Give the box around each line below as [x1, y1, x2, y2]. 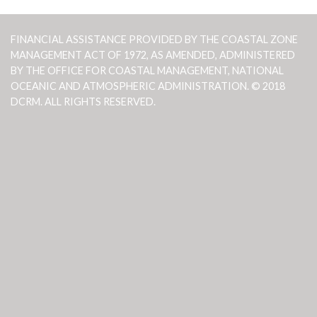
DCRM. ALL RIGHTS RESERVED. [11, 95, 156, 108]
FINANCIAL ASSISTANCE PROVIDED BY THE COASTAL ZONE [11, 33, 298, 45]
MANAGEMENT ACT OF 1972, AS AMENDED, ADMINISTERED [11, 48, 295, 61]
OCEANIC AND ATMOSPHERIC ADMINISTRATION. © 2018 [11, 79, 285, 92]
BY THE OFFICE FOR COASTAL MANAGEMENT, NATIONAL [11, 64, 284, 76]
